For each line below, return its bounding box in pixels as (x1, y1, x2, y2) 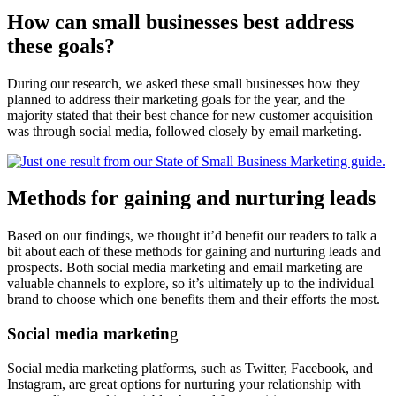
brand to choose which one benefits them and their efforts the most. (7, 292, 384, 308)
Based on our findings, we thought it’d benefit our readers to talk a (7, 228, 377, 244)
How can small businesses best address (7, 10, 354, 34)
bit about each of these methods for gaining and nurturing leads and (7, 244, 381, 260)
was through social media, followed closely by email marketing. (7, 123, 362, 139)
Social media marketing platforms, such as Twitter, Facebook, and (7, 360, 373, 376)
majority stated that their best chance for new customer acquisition (7, 107, 373, 123)
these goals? (7, 34, 115, 57)
